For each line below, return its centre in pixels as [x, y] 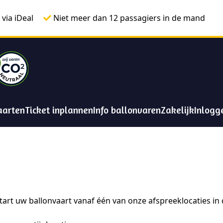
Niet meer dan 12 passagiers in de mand [129, 18]
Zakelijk [177, 110]
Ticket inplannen [59, 110]
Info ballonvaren [127, 110]
